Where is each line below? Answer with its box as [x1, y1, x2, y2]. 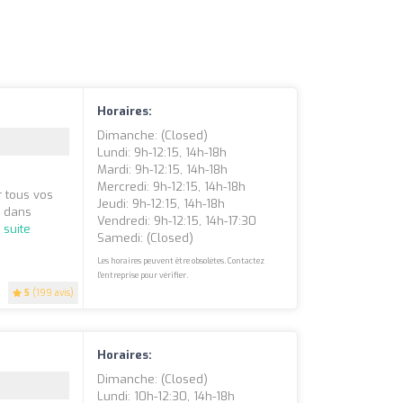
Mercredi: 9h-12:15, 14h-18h [97, 179, 246, 195]
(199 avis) [30, 287, 75, 300]
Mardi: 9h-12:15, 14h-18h [97, 162, 228, 178]
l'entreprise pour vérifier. [97, 270, 189, 282]
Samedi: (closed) [97, 230, 194, 246]
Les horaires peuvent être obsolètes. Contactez [97, 255, 265, 267]
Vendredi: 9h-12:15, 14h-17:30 [97, 213, 257, 229]
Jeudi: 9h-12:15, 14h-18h [97, 196, 226, 212]
